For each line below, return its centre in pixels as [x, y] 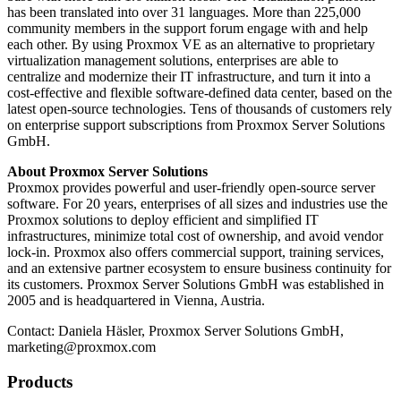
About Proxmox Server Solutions [107, 172]
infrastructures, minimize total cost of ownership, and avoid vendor [195, 236]
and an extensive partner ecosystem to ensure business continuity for [199, 269]
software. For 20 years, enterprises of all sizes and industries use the [197, 204]
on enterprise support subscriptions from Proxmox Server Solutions [196, 125]
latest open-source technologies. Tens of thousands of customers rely [200, 109]
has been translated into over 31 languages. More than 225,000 [184, 13]
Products [40, 381]
